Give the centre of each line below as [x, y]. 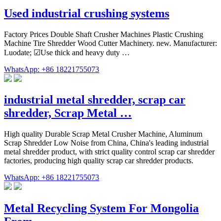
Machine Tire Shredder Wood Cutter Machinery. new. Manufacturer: [110, 43]
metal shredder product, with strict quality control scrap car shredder [109, 152]
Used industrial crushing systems [87, 13]
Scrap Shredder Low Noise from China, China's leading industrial [106, 143]
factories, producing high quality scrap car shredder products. [99, 161]
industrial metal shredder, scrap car [95, 100]
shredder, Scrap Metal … [68, 113]
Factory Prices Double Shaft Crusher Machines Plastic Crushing [104, 34]
